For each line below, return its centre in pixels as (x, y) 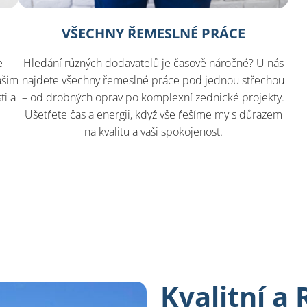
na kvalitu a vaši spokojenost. (153, 131)
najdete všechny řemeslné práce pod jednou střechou (153, 80)
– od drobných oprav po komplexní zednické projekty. (153, 97)
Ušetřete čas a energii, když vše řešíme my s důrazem (153, 114)
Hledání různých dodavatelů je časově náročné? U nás (153, 63)
